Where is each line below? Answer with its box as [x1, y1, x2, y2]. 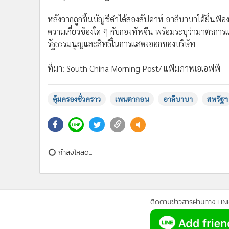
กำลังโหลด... [58, 147, 92, 158]
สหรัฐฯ [207, 94, 228, 103]
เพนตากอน [115, 94, 149, 103]
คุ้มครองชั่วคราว [53, 94, 101, 103]
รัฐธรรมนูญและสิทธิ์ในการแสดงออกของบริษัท [48, 38, 195, 49]
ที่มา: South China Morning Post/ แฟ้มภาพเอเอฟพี [48, 62, 220, 74]
